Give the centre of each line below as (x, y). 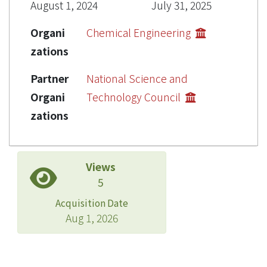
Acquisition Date (92, 202)
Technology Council (135, 97)
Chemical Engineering (140, 32)
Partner (49, 78)
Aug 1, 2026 (92, 218)
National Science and (137, 78)
